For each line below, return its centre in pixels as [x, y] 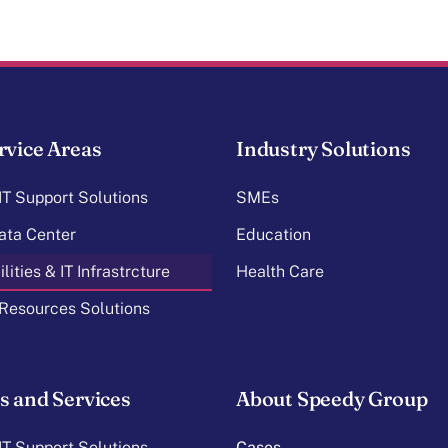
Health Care [280, 271]
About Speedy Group [332, 398]
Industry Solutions [323, 148]
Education [273, 234]
